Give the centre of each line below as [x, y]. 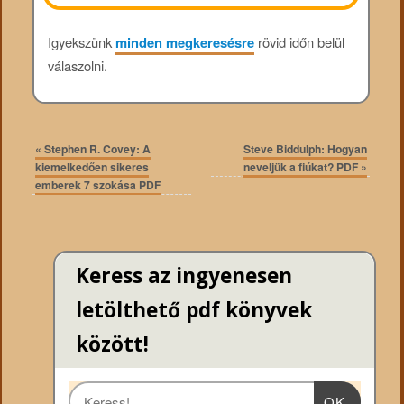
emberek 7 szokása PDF [98, 185]
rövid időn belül [299, 41]
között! [112, 344]
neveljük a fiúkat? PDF [302, 167]
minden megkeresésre [184, 42]
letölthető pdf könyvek [193, 310]
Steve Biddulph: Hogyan [305, 149]
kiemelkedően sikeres [92, 167]
